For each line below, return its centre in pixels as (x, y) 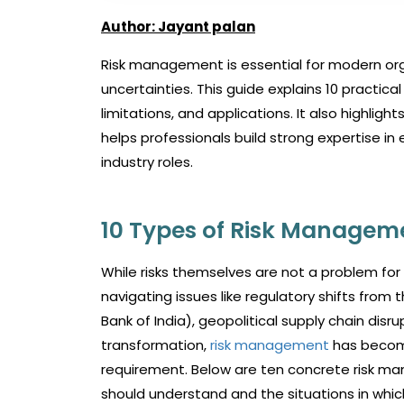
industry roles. (147, 162)
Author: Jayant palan (178, 27)
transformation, (156, 345)
